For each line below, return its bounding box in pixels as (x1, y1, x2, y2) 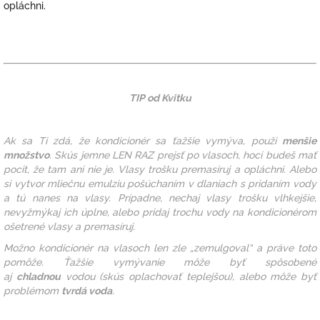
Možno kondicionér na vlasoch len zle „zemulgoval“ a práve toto (4, 241, 316, 254)
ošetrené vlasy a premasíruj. (4, 220, 135, 232)
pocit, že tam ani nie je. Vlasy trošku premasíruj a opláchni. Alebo (4, 163, 316, 175)
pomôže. (4, 256, 64, 268)
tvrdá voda (61, 284, 112, 296)
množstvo (4, 149, 49, 161)
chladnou (16, 270, 61, 282)
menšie (282, 134, 316, 146)
